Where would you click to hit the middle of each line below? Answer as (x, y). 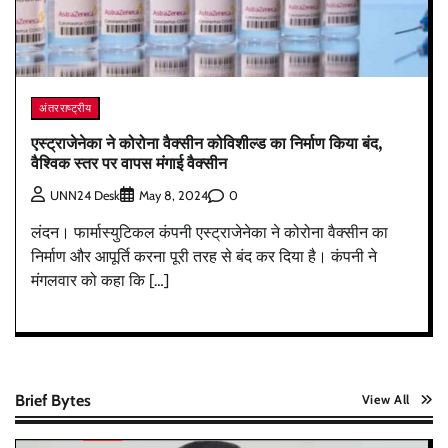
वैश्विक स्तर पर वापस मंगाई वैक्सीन (129, 163)
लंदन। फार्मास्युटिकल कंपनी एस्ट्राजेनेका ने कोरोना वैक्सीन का (209, 233)
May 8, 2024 (173, 196)
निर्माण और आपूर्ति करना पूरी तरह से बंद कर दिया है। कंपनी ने (204, 257)
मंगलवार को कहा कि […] (100, 281)
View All (385, 400)
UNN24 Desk (85, 196)
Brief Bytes (53, 400)
